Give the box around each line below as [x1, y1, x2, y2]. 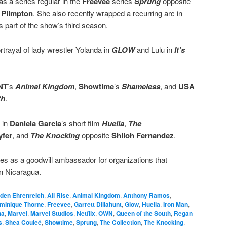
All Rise [47, 190, 69, 200]
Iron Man [163, 199, 188, 209]
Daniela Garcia [10, 117, 61, 129]
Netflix [77, 208, 95, 218]
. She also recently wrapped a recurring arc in [33, 7, 182, 18]
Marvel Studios [30, 208, 73, 218]
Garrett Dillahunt [74, 199, 122, 209]
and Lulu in [135, 44, 174, 55]
